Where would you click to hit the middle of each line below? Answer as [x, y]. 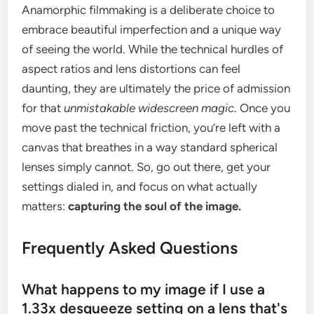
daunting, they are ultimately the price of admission [156, 89]
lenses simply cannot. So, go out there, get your [146, 167]
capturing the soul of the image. [155, 206]
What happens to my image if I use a [144, 289]
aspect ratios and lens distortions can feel [131, 69]
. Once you [262, 108]
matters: [45, 206]
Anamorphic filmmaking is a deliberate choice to [149, 10]
